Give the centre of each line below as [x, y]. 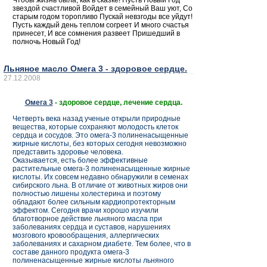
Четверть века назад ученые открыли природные [97, 119]
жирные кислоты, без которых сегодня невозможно [100, 144]
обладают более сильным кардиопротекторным [94, 202]
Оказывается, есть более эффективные [80, 161]
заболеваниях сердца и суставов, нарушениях [91, 227]
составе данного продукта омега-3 [71, 252]
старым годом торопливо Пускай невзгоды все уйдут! [103, 17]
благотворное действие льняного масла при [87, 219]
